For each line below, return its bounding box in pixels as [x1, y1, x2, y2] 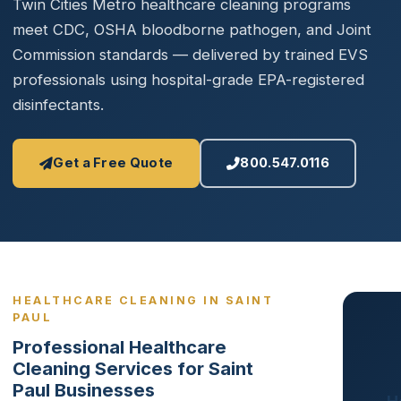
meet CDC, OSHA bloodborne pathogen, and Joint [13, 21, 371, 38]
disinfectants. [13, 96, 104, 114]
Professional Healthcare [13, 336, 226, 358]
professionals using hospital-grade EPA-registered [13, 71, 364, 89]
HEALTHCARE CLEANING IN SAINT [13, 294, 273, 307]
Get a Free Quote [53, 155, 174, 171]
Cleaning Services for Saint [13, 357, 253, 380]
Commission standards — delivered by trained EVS [13, 46, 368, 64]
